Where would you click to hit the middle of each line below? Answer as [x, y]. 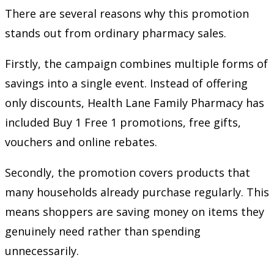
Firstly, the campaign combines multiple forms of [136, 64]
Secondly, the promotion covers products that [128, 173]
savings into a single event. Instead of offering [126, 83]
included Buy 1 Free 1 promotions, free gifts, [123, 123]
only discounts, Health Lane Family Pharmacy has [135, 103]
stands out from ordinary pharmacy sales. [116, 33]
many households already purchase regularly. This [137, 192]
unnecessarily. [42, 251]
